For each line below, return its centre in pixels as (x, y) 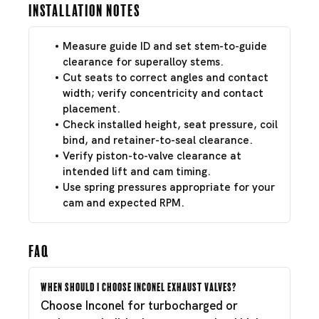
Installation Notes (84, 9)
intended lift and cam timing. (137, 172)
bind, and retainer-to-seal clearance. (158, 140)
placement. (91, 109)
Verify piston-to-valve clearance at (152, 156)
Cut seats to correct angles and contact (166, 78)
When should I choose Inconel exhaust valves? (138, 286)
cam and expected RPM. (124, 203)
